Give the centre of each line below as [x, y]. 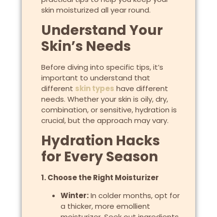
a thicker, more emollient [105, 206]
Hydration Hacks [100, 141]
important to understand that [95, 77]
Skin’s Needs [86, 46]
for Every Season [99, 157]
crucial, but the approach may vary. [105, 120]
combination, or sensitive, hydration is [109, 109]
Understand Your [102, 30]
